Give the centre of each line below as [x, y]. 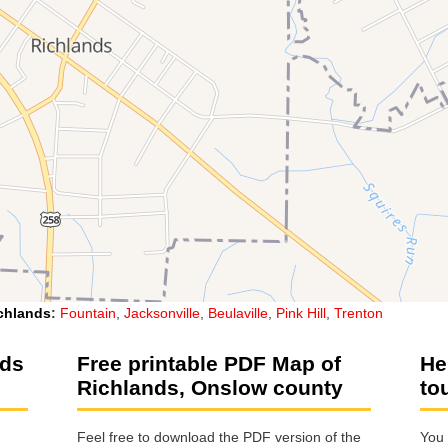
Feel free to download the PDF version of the [219, 437]
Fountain [88, 312]
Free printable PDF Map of [209, 363]
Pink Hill [301, 312]
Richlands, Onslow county [210, 387]
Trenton [358, 312]
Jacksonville [162, 312]
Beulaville [238, 312]
